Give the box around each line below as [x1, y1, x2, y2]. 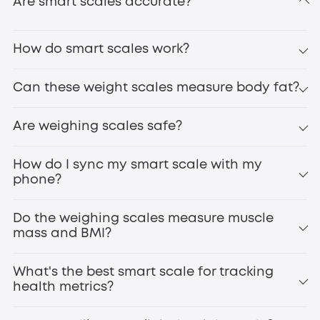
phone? [13, 174, 62, 186]
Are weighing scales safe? [13, 120, 183, 132]
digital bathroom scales [104, 140, 226, 149]
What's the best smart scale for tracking [13, 266, 274, 278]
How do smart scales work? [13, 43, 190, 55]
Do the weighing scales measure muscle [13, 212, 274, 224]
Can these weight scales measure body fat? [13, 81, 300, 94]
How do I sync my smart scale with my [13, 159, 263, 171]
